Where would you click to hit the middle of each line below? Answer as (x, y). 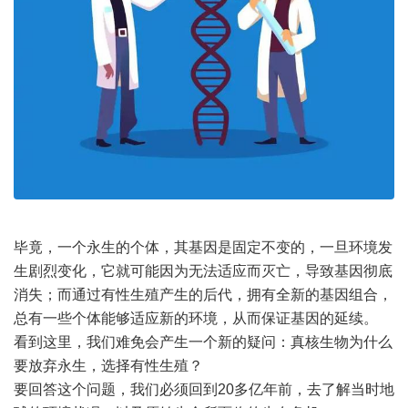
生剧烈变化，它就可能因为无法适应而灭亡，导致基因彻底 (203, 271)
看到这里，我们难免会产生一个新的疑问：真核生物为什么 (203, 342)
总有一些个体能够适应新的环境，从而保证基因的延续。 (196, 319)
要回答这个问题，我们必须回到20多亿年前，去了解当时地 (204, 390)
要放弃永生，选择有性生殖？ (108, 366)
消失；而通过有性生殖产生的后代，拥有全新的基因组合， (203, 295)
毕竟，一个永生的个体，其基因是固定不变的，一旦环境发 (203, 248)
